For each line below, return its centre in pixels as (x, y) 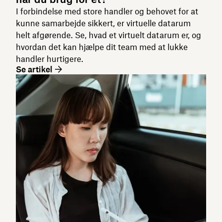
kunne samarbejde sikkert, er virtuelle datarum (103, 23)
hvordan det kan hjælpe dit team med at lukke (102, 47)
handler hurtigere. (50, 59)
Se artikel (34, 69)
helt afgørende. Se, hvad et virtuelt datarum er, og (109, 35)
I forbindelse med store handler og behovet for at (107, 11)
